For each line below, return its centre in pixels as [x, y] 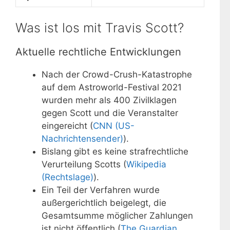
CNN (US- [114, 126]
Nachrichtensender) [82, 139]
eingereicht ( [67, 126]
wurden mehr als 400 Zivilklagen [109, 100]
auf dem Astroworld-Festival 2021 [112, 88]
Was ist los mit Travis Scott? [100, 28]
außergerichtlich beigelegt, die [104, 203]
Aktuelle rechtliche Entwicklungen [98, 52]
